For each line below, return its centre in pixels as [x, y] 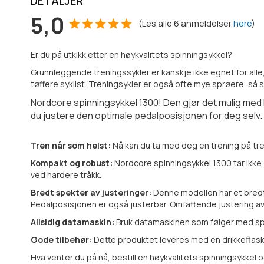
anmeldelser [206, 24]
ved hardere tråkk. [66, 175]
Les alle [157, 24]
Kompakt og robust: [72, 163]
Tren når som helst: [72, 146]
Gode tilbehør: [62, 240]
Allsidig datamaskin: [73, 222]
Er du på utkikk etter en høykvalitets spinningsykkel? [131, 55]
